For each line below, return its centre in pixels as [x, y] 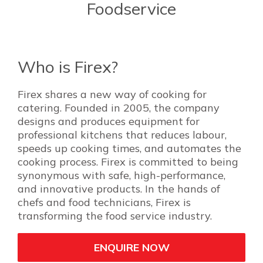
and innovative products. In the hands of [119, 189]
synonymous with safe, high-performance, [122, 175]
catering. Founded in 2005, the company [119, 108]
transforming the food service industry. [115, 216]
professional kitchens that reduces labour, [122, 135]
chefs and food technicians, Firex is [104, 202]
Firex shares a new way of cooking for [112, 94]
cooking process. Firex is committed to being [128, 162]
